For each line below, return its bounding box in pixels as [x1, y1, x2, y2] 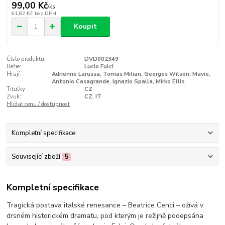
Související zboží [11, 152, 60, 162]
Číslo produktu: [7, 55, 46, 63]
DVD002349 [84, 55, 119, 63]
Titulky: [7, 85, 27, 93]
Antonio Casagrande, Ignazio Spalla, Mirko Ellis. [51, 77, 186, 85]
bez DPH [34, 10, 56, 18]
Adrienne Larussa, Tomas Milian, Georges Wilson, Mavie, [51, 70, 210, 78]
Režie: [7, 62, 22, 70]
